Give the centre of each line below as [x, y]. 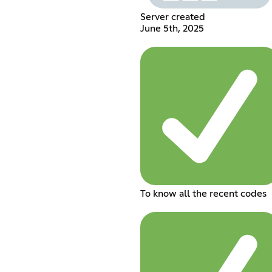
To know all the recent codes [203, 193]
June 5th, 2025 [172, 28]
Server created [172, 17]
